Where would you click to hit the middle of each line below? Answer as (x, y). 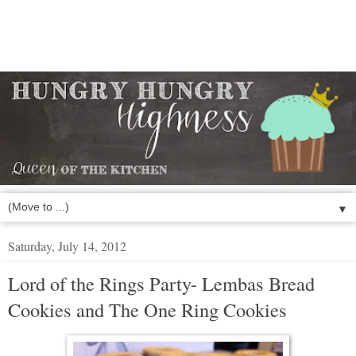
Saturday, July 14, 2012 (67, 246)
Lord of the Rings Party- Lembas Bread (161, 284)
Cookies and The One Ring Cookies (147, 310)
